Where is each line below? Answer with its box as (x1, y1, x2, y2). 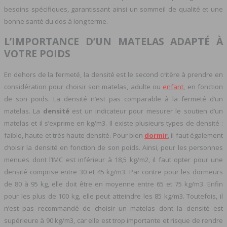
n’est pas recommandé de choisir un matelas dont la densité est (4, 203, 223, 213)
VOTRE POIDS (4, 47, 70, 61)
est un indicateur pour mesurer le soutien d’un (69, 106, 223, 116)
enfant (163, 82, 184, 91)
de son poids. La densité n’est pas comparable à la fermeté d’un (4, 94, 223, 103)
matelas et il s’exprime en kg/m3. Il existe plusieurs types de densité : (4, 118, 223, 128)
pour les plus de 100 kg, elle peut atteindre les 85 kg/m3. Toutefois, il (4, 191, 223, 201)
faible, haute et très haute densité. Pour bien (4, 130, 145, 140)
